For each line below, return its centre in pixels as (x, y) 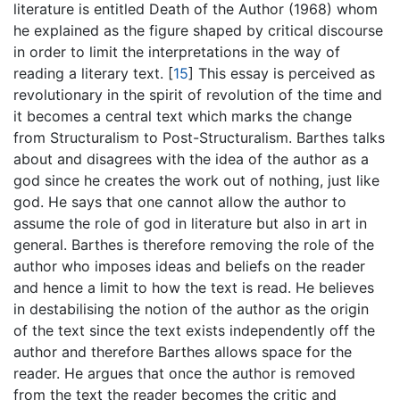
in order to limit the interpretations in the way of (177, 52)
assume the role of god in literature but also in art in (190, 223)
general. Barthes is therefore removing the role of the (194, 245)
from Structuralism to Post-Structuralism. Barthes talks (199, 137)
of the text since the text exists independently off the (194, 330)
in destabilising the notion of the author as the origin (191, 309)
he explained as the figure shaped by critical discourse (198, 30)
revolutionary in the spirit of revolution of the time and (198, 95)
